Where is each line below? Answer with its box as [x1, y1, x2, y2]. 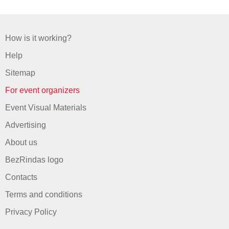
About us [5, 138, 37, 147]
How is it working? [5, 34, 72, 42]
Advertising [5, 121, 46, 129]
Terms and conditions [5, 190, 82, 199]
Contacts [5, 173, 37, 181]
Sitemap [5, 68, 35, 77]
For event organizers [5, 86, 80, 95]
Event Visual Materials [5, 103, 86, 112]
